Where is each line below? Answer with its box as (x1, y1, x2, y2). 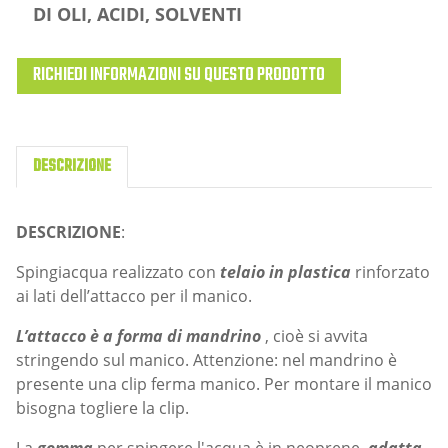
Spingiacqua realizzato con (16, 260, 220, 283)
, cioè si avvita (261, 324, 368, 347)
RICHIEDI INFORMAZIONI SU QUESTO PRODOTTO (33, 60, 325, 90)
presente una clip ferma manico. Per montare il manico (16, 372, 432, 395)
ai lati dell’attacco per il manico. (16, 284, 252, 307)
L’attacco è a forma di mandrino (16, 324, 261, 347)
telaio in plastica (220, 260, 351, 283)
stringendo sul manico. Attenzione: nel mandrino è (16, 348, 397, 371)
